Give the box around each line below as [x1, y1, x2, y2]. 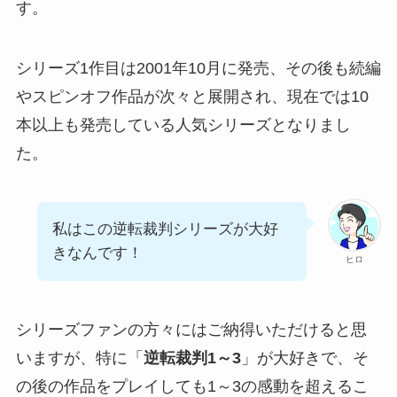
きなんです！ [51, 245, 143, 262]
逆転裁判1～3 [143, 349, 241, 368]
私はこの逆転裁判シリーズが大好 [51, 221, 278, 238]
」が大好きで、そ [240, 349, 369, 368]
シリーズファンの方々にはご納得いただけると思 [15, 321, 367, 339]
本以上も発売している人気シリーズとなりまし [15, 115, 351, 134]
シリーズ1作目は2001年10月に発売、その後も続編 [15, 58, 381, 77]
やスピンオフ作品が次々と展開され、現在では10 [15, 87, 369, 105]
